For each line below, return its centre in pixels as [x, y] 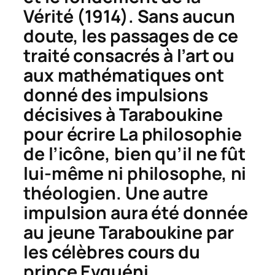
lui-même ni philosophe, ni [135, 174]
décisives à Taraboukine [123, 115]
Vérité [48, 17]
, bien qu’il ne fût [176, 154]
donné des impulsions [116, 95]
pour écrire [71, 134]
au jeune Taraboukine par [129, 233]
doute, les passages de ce [131, 36]
